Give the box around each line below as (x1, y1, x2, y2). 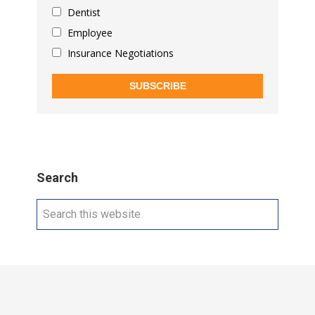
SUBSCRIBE (129, 80, 186, 92)
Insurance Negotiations (65, 46, 174, 60)
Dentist (65, 5, 101, 19)
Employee (65, 25, 113, 39)
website (36, 236, 77, 250)
